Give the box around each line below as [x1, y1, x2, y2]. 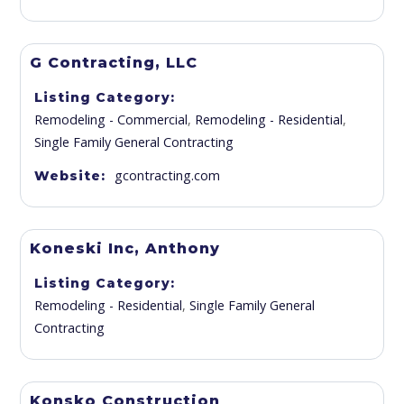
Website [34, 168, 102, 184]
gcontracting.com [115, 167, 221, 184]
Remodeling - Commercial [34, 111, 188, 128]
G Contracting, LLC [30, 54, 198, 71]
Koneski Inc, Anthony [30, 240, 221, 257]
